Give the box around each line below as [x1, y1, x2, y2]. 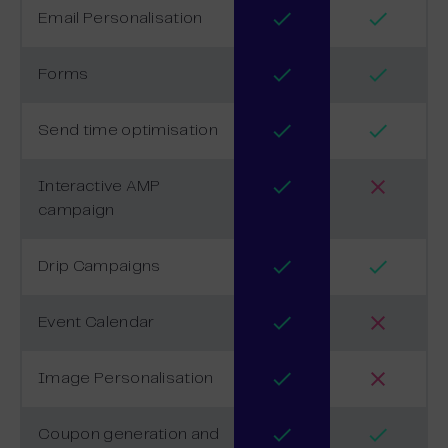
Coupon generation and [38, 426, 220, 442]
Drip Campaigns [38, 258, 161, 274]
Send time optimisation [38, 122, 219, 138]
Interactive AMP [38, 178, 161, 194]
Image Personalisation [38, 370, 214, 386]
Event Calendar [38, 314, 155, 330]
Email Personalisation [38, 10, 203, 26]
